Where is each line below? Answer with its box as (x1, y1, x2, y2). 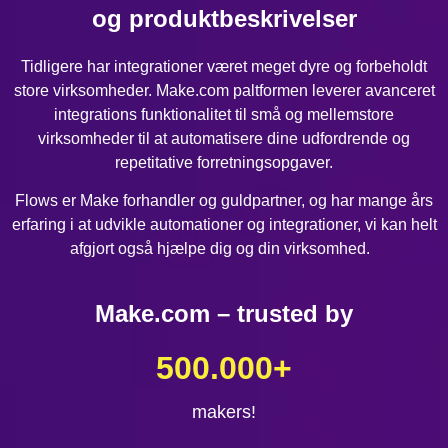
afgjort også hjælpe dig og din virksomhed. (70, 240, 378, 258)
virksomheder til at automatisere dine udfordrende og (38, 130, 410, 148)
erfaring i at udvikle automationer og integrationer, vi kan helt (11, 216, 437, 234)
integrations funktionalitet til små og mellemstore (54, 106, 394, 124)
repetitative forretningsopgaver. (115, 154, 333, 172)
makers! (192, 402, 256, 423)
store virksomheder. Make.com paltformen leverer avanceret (13, 82, 435, 100)
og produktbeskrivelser (91, 5, 357, 33)
